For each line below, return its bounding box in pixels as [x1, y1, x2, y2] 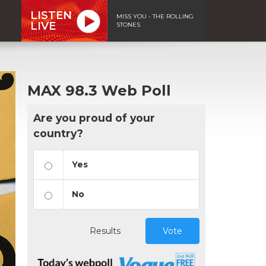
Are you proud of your [33, 111, 155, 124]
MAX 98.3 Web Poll [27, 81, 171, 99]
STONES [116, 20, 140, 28]
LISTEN [30, 8, 72, 22]
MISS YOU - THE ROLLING [116, 12, 194, 20]
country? [33, 126, 83, 140]
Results [90, 225, 121, 236]
